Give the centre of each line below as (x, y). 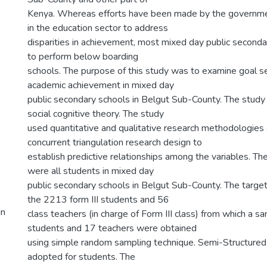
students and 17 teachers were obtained (112, 228)
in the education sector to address (98, 28)
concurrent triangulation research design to (115, 142)
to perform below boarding (83, 57)
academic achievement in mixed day (101, 85)
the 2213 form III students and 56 (98, 200)
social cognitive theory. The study (96, 114)
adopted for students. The (81, 257)
